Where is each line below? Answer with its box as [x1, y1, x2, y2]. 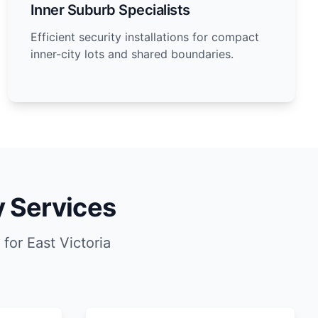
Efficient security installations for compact [30, 30, 259, 44]
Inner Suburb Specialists [30, 1, 190, 18]
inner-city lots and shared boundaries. [30, 47, 234, 61]
